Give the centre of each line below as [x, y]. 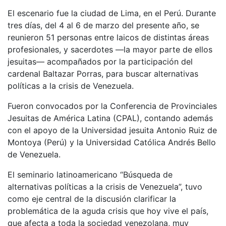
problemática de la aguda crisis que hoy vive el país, [108, 211]
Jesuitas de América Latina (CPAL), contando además [110, 118]
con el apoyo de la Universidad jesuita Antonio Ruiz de [112, 130]
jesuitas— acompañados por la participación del [100, 61]
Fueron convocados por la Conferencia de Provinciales [112, 106]
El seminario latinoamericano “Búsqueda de [90, 174]
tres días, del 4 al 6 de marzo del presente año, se [103, 25]
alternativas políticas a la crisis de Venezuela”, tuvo [105, 186]
